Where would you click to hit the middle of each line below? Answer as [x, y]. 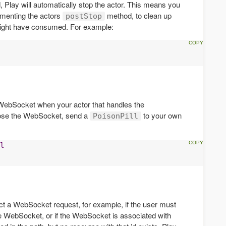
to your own [161, 115]
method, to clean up [138, 15]
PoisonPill [116, 116]
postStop [84, 16]
